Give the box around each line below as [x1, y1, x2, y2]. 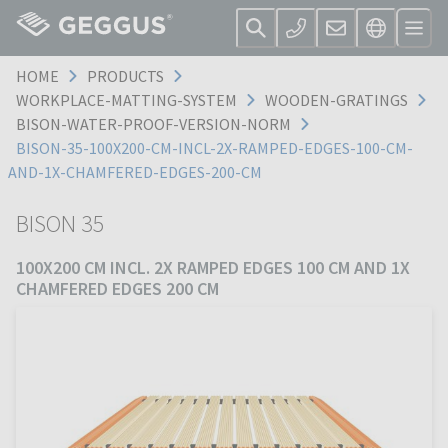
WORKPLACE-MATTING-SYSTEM [16, 90, 237, 110]
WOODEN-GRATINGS [265, 90, 408, 110]
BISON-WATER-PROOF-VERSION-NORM [16, 114, 291, 134]
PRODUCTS [87, 66, 164, 86]
